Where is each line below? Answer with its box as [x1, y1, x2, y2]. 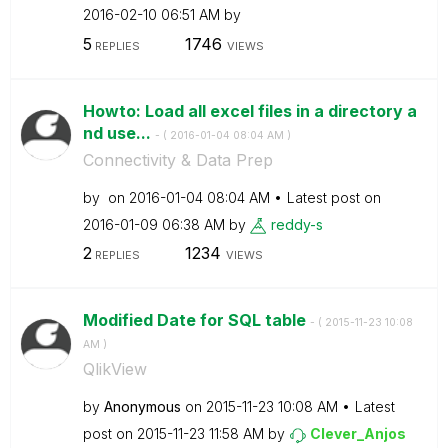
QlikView [82, 359, 147, 379]
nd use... [82, 122, 155, 143]
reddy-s [270, 215, 323, 233]
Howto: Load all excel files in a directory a [82, 100, 417, 121]
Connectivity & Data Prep [82, 149, 273, 170]
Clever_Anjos [309, 425, 406, 442]
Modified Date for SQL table [82, 310, 310, 330]
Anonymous [103, 398, 181, 415]
